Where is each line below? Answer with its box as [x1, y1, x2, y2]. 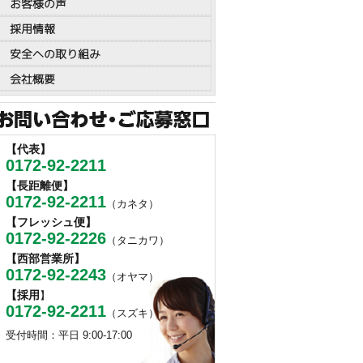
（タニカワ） [106, 234, 169, 246]
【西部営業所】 [6, 252, 85, 265]
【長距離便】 [6, 179, 74, 192]
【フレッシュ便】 [6, 216, 96, 228]
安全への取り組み [10, 46, 100, 62]
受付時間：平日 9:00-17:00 [6, 329, 132, 341]
